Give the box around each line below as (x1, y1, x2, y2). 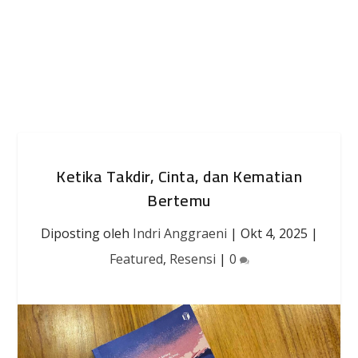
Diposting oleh (40, 225, 133, 242)
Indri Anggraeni (132, 225, 227, 242)
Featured (109, 250, 163, 268)
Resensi (169, 250, 216, 268)
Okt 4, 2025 (240, 225, 308, 242)
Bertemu (147, 185, 211, 215)
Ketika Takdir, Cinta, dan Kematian (56, 161, 302, 191)
